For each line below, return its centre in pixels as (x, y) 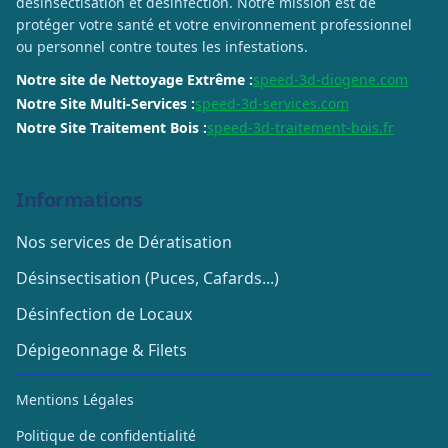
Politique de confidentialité (106, 435)
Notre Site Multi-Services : (105, 103)
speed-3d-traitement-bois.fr (300, 127)
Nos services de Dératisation (124, 242)
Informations (79, 199)
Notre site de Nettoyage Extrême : (134, 79)
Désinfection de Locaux (104, 314)
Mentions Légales (75, 399)
